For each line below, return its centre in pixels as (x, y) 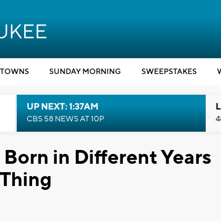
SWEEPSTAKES (169, 72)
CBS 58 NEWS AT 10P (65, 119)
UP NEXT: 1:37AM (62, 107)
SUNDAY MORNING (85, 72)
